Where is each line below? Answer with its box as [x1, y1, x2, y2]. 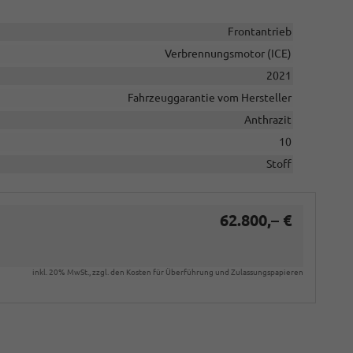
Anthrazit [243, 113, 292, 126]
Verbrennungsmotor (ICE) [164, 47, 292, 60]
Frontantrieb [227, 25, 292, 38]
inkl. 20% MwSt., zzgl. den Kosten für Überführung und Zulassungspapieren [32, 268, 303, 277]
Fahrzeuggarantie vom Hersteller [127, 91, 292, 104]
